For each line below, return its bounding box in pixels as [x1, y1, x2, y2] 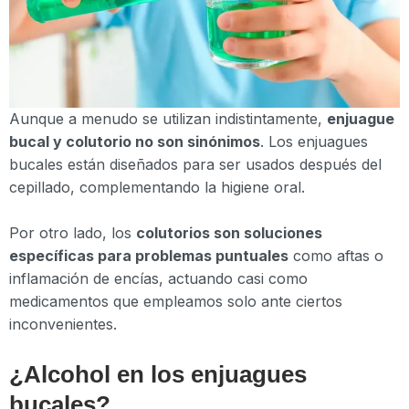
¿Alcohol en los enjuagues [9, 360, 307, 388]
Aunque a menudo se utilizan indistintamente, [9, 109, 327, 128]
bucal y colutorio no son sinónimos [9, 131, 260, 151]
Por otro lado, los [9, 224, 136, 243]
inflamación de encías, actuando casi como [9, 269, 308, 288]
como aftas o [288, 246, 383, 266]
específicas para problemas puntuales [9, 246, 288, 266]
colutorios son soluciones [136, 224, 322, 243]
